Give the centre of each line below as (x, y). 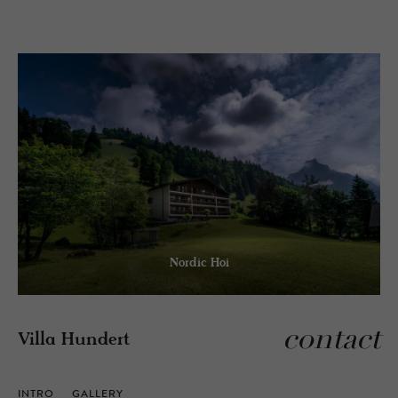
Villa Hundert (74, 340)
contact (331, 342)
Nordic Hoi (199, 263)
